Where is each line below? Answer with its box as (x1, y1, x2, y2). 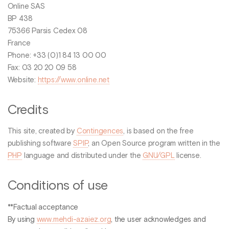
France (7, 40, 31, 48)
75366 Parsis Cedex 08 (7, 28, 88, 35)
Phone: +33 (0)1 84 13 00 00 (7, 52, 106, 60)
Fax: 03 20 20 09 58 (7, 64, 77, 72)
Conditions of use (7, 179, 108, 193)
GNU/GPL (143, 152, 175, 160)
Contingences (76, 128, 124, 135)
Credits (7, 103, 49, 117)
